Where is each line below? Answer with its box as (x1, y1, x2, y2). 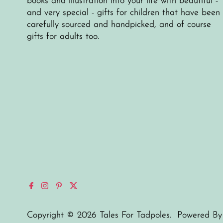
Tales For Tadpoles (100, 211, 170, 221)
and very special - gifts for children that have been (27, 7, 221, 17)
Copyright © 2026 (27, 211, 100, 221)
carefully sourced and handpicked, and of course (27, 19, 212, 29)
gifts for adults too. (27, 31, 100, 41)
